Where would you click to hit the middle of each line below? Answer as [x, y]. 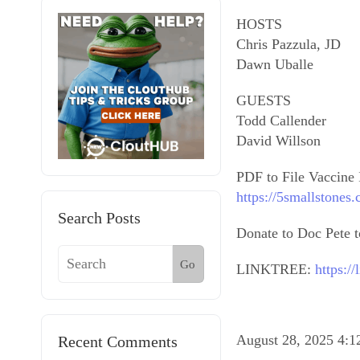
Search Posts [99, 217]
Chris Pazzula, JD [288, 44]
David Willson [278, 141]
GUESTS [264, 100]
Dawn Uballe [275, 64]
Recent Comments [118, 341]
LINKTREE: [276, 269]
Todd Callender [281, 121]
